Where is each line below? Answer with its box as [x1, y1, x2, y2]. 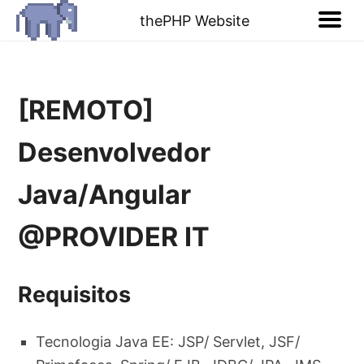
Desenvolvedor [18, 136, 211, 169]
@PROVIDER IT [18, 221, 210, 253]
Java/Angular [18, 179, 192, 211]
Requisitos [18, 280, 132, 308]
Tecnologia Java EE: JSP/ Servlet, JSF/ [36, 332, 301, 350]
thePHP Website [140, 11, 249, 29]
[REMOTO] [18, 94, 154, 127]
